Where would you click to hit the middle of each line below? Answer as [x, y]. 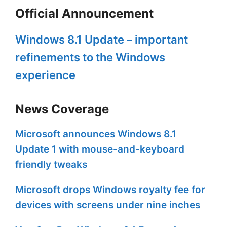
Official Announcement [84, 14]
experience [45, 75]
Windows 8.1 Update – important [102, 40]
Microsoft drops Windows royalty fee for [110, 190]
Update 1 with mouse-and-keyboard [100, 149]
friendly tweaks [51, 165]
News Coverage [62, 109]
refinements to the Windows [90, 58]
